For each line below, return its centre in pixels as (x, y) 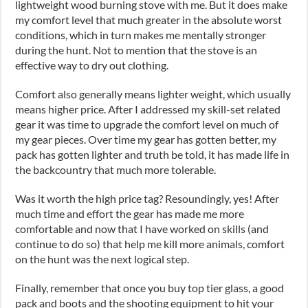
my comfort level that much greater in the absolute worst (149, 19)
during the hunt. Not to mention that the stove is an (136, 49)
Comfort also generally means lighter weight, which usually (153, 93)
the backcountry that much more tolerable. (116, 169)
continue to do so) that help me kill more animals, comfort (150, 243)
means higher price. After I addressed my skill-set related (148, 109)
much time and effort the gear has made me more (130, 213)
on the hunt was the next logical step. (102, 258)
